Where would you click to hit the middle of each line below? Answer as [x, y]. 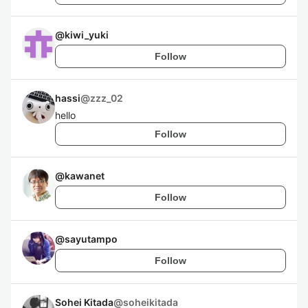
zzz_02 [107, 98]
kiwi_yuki [87, 35]
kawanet [85, 176]
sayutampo [91, 239]
